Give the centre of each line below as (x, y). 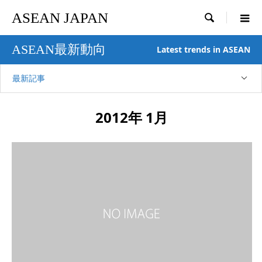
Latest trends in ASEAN (204, 49)
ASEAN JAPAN (60, 18)
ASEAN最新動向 (59, 49)
